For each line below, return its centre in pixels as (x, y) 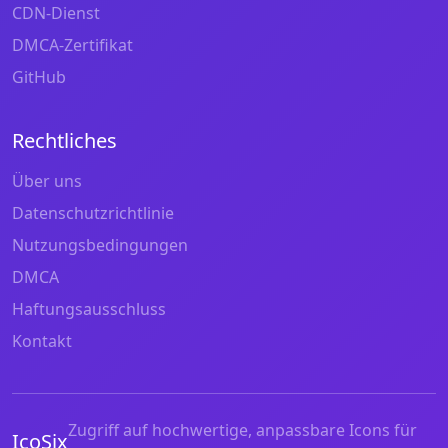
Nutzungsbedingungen (100, 244)
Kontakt (42, 340)
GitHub (39, 76)
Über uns (47, 180)
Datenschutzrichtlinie (93, 212)
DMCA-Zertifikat (72, 44)
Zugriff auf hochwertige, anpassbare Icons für (242, 429)
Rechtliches (64, 140)
